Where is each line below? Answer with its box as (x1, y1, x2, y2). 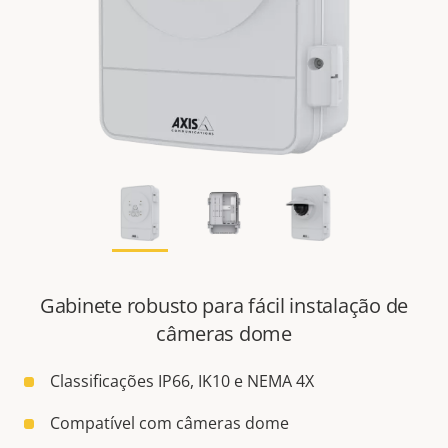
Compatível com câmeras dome (50, 412, 289, 435)
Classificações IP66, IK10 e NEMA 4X (50, 370, 314, 393)
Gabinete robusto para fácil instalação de (40, 292, 408, 320)
